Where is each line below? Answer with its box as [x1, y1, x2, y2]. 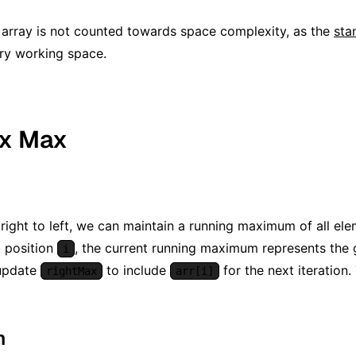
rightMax [46, 264, 97, 277]
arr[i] [176, 264, 214, 277]
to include [103, 261, 170, 278]
